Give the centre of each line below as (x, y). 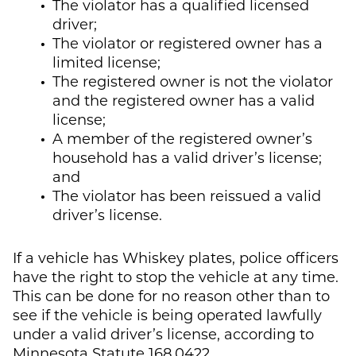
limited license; (106, 62)
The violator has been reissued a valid (187, 195)
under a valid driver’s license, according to (163, 333)
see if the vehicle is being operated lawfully (167, 314)
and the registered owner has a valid (184, 100)
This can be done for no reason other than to (171, 295)
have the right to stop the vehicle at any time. (176, 276)
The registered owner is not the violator (193, 81)
